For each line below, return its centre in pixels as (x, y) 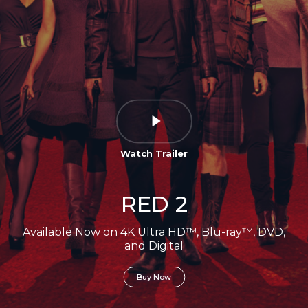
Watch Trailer (154, 153)
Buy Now (154, 277)
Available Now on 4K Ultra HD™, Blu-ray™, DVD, (154, 232)
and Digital (154, 246)
